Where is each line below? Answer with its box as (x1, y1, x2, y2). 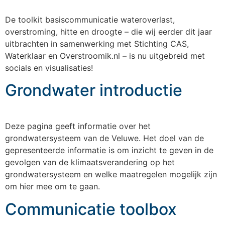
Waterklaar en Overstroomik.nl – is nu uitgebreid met (5, 51, 205, 61)
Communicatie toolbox (5, 199, 177, 219)
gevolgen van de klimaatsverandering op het (5, 157, 175, 168)
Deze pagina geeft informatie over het (5, 121, 151, 132)
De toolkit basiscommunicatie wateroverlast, (5, 15, 175, 25)
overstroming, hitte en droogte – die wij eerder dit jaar (5, 27, 212, 37)
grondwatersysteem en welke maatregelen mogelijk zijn (5, 169, 217, 180)
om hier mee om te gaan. (5, 181, 100, 192)
